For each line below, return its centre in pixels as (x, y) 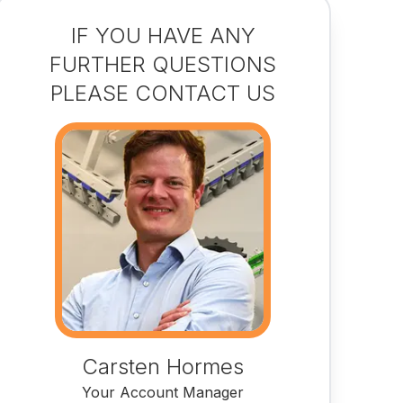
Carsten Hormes (163, 367)
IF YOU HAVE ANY (163, 36)
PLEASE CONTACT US (163, 93)
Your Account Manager (163, 392)
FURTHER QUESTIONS (163, 64)
